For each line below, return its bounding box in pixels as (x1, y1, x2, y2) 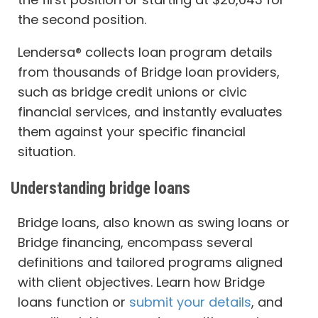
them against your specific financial (18, 123, 246, 141)
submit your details (129, 293, 251, 311)
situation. (18, 143, 75, 160)
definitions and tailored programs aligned (18, 253, 283, 271)
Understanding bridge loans (11, 179, 190, 198)
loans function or (18, 293, 129, 311)
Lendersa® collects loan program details (18, 43, 273, 61)
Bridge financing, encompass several (18, 234, 253, 251)
